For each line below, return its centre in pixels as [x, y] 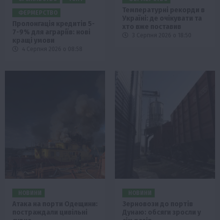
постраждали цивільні [50, 213]
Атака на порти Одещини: [55, 204]
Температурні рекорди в [164, 10]
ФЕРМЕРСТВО [38, 13]
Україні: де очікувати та [162, 19]
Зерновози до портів [158, 204]
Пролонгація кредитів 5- [54, 24]
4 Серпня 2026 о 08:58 [52, 49]
